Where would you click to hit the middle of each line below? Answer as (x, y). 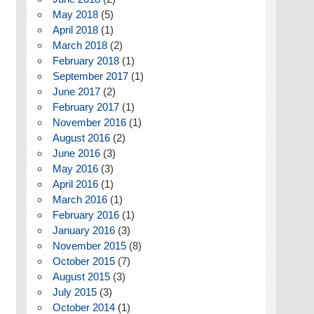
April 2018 (75, 30)
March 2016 (80, 200)
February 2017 (86, 107)
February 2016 (86, 215)
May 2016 (75, 169)
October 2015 (83, 261)
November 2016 (89, 123)
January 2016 (83, 231)
